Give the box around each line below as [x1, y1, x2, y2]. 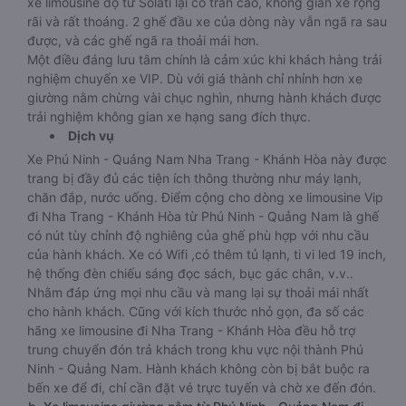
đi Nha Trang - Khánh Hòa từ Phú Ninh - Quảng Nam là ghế [27, 208, 379, 224]
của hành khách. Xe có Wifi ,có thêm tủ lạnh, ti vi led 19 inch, [27, 246, 386, 262]
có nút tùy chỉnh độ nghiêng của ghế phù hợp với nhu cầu [27, 227, 369, 243]
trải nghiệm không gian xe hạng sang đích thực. [27, 109, 311, 124]
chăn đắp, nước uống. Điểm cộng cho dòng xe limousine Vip [27, 189, 383, 205]
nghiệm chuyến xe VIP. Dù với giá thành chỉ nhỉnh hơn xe [27, 71, 362, 86]
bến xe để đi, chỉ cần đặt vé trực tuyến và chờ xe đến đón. [27, 380, 376, 395]
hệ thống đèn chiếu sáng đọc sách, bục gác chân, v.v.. [27, 266, 353, 281]
